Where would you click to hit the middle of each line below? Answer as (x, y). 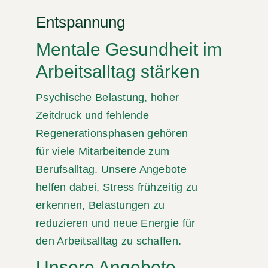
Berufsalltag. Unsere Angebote (111, 170)
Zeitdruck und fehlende (92, 116)
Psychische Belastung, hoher (108, 98)
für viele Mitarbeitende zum (103, 152)
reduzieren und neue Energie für (116, 223)
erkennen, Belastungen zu (100, 205)
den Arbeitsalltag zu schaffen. (109, 241)
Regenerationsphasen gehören (112, 134)
